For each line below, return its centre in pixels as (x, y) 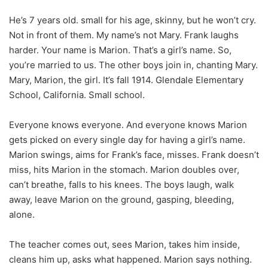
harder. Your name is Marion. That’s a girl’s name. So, (120, 50)
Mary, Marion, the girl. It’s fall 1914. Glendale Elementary (126, 80)
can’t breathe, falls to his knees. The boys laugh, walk (121, 184)
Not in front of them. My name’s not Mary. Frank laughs (124, 35)
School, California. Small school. (77, 95)
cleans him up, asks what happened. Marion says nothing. (130, 259)
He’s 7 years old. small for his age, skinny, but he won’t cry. (133, 20)
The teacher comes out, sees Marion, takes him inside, (124, 244)
